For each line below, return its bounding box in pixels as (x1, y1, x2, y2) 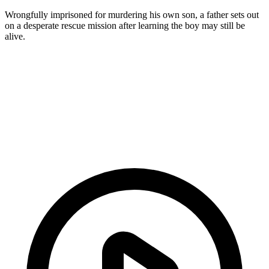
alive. (5, 31, 25, 41)
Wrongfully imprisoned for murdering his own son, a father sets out (5, 9, 259, 20)
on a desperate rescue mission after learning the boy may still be (5, 20, 245, 31)
